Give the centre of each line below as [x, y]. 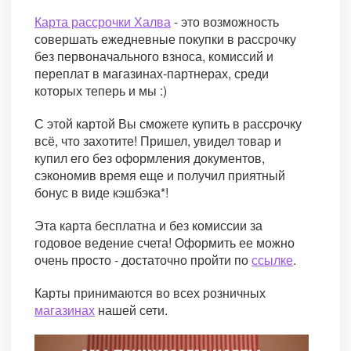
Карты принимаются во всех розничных [150, 292]
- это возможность [225, 21]
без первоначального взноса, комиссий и [154, 56]
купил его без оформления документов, [150, 157]
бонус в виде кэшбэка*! [101, 192]
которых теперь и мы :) [101, 90]
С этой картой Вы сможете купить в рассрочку [168, 123]
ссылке [272, 259]
